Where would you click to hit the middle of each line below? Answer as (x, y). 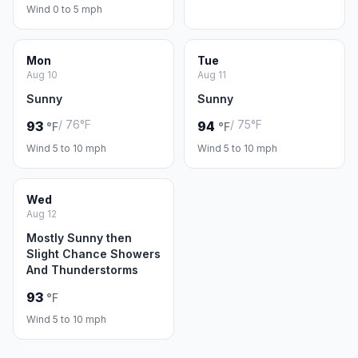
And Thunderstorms (82, 270)
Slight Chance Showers (93, 254)
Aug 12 (42, 214)
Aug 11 (212, 75)
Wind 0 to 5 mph (64, 9)
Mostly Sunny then (79, 238)
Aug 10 (42, 75)
